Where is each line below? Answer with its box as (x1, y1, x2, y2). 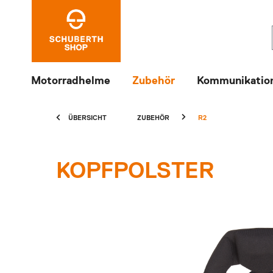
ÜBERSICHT (68, 115, 107, 121)
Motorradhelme (31, 76, 110, 87)
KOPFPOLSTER (56, 161, 214, 183)
